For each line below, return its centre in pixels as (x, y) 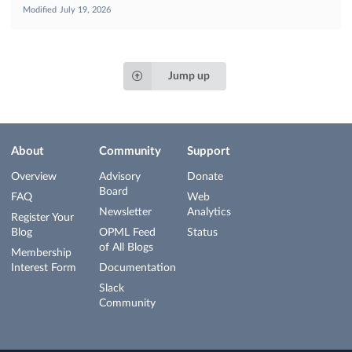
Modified (40, 10)
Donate (205, 177)
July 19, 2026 (85, 10)
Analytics (209, 212)
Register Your (42, 218)
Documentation (137, 268)
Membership (41, 253)
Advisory (120, 177)
